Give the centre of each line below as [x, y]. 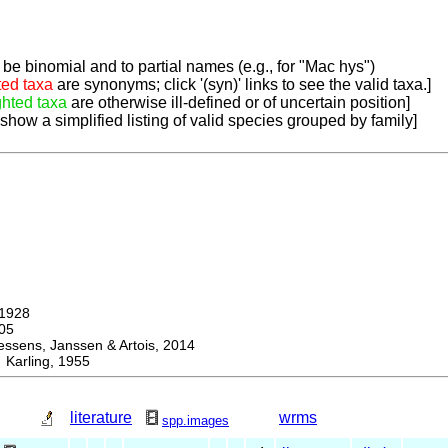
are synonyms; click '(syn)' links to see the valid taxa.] [242, 85]
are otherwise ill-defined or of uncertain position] [238, 103]
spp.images [195, 421]
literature [101, 418]
